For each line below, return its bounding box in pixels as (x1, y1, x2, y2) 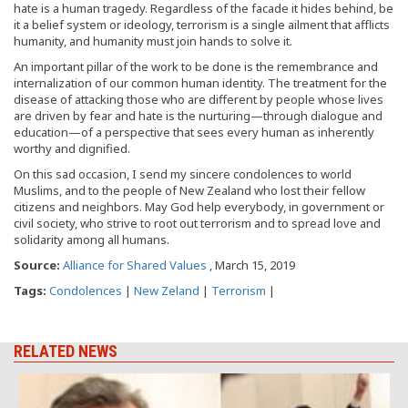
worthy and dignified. (14, 139, 130, 157)
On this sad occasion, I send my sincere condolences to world (14, 165, 352, 182)
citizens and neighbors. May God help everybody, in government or (14, 198, 384, 215)
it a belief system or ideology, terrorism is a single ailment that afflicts (14, 15, 390, 33)
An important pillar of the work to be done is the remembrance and (14, 57, 378, 75)
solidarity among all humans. (14, 230, 169, 248)
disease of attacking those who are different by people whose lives (14, 90, 383, 107)
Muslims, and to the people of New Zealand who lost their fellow (14, 181, 365, 199)
